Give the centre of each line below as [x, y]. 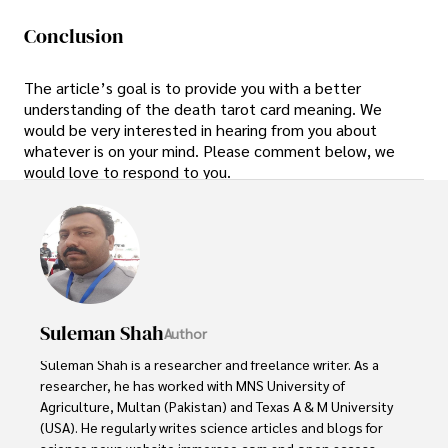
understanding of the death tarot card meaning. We [203, 109]
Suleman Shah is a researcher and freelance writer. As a [211, 364]
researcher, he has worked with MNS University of [194, 385]
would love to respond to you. [127, 172]
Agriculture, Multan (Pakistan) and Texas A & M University [218, 406]
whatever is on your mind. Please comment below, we [209, 151]
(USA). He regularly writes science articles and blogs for [213, 427]
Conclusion [74, 35]
